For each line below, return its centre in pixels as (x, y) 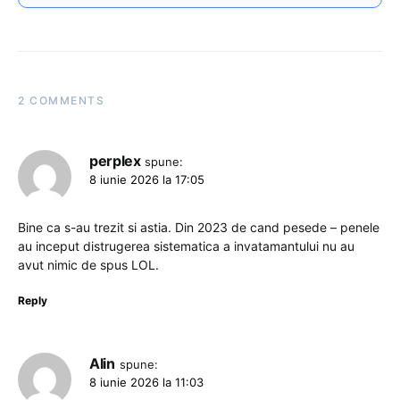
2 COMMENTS (61, 101)
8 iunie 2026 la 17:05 (147, 180)
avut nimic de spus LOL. (88, 265)
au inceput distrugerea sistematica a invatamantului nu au (186, 246)
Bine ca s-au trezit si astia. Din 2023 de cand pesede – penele (199, 228)
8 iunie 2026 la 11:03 (146, 383)
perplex (115, 161)
